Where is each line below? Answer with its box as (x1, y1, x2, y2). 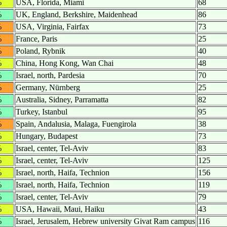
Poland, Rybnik (16, 47, 65, 56)
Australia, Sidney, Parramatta (16, 95, 108, 104)
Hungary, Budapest (16, 132, 78, 141)
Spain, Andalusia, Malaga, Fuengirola (16, 120, 136, 129)
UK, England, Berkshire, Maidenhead (16, 10, 137, 19)
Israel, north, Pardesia (16, 71, 85, 80)
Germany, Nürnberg (16, 83, 80, 92)
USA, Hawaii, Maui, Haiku (16, 205, 104, 214)
